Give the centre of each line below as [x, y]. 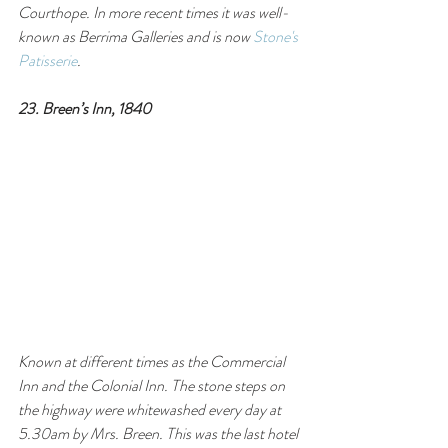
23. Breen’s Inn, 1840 [84, 108]
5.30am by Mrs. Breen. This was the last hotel [159, 433]
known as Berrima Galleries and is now [135, 36]
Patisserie [47, 60]
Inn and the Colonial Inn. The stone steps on [153, 385]
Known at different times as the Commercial [153, 361]
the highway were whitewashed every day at [151, 409]
